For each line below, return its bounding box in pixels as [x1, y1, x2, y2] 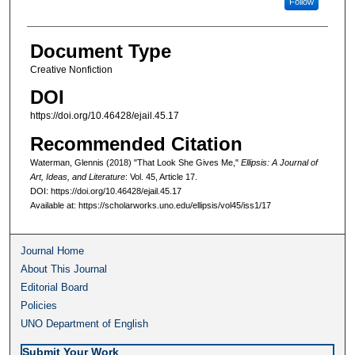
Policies [21, 299, 58, 311]
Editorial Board [21, 281, 89, 293]
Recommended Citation [29, 132, 242, 155]
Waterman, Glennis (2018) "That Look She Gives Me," [29, 157, 241, 167]
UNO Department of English [21, 317, 149, 330]
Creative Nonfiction [29, 64, 113, 75]
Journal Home [21, 244, 85, 257]
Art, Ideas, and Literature [29, 171, 125, 181]
